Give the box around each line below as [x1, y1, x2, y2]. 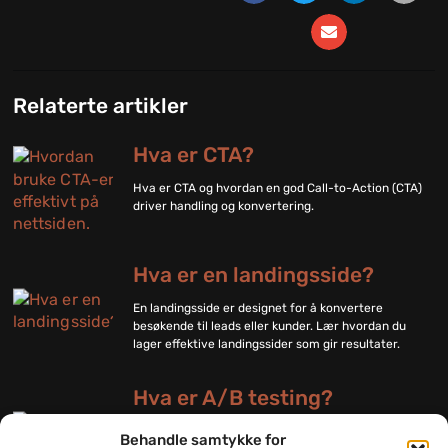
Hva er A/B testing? [133, 385, 334, 411]
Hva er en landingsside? [133, 262, 375, 288]
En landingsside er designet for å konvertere [133, 301, 384, 316]
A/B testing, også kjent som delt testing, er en [133, 424, 393, 439]
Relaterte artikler [13, 93, 189, 119]
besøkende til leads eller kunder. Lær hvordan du [133, 319, 407, 334]
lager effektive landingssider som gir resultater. [133, 337, 401, 352]
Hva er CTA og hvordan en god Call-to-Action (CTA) [133, 181, 423, 196]
